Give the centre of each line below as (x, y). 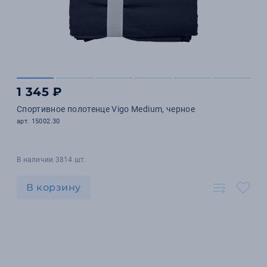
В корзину (54, 187)
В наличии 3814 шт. (52, 160)
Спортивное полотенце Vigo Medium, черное (106, 109)
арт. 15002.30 (38, 121)
